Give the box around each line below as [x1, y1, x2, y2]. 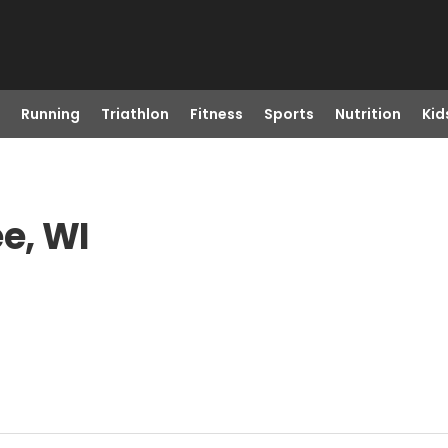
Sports [263, 104, 314, 124]
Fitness [189, 104, 243, 124]
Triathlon [100, 104, 169, 124]
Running [20, 104, 80, 124]
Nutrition [334, 104, 401, 124]
